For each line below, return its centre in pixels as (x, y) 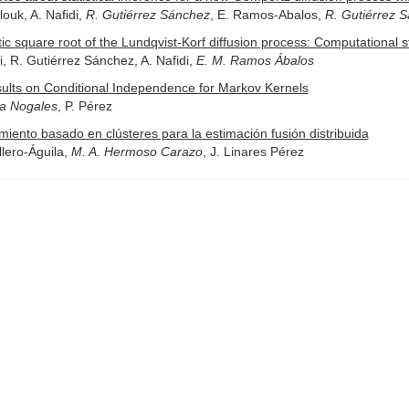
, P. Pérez (84, 106)
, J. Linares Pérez (253, 152)
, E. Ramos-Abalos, (267, 15)
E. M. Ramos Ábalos (255, 60)
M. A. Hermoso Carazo (136, 152)
